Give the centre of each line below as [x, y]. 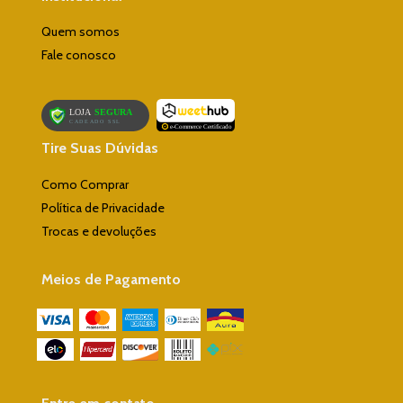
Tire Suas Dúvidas [100, 148]
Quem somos [81, 32]
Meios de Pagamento [111, 279]
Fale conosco [79, 55]
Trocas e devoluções [99, 231]
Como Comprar [85, 184]
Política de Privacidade [103, 207]
